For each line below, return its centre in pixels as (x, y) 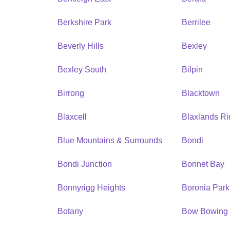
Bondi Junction (85, 164)
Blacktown (201, 93)
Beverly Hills (81, 46)
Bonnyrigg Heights (91, 187)
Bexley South (82, 69)
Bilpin (193, 69)
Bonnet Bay (203, 164)
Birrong (71, 93)
